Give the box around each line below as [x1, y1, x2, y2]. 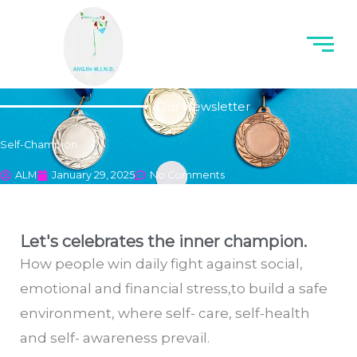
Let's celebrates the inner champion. [20, 232, 307, 251]
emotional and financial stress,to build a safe [20, 280, 328, 296]
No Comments [150, 169, 225, 181]
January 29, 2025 [52, 169, 135, 181]
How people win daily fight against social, [20, 256, 303, 272]
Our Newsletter [155, 99, 250, 114]
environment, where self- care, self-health [20, 305, 310, 321]
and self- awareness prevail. [20, 330, 210, 346]
